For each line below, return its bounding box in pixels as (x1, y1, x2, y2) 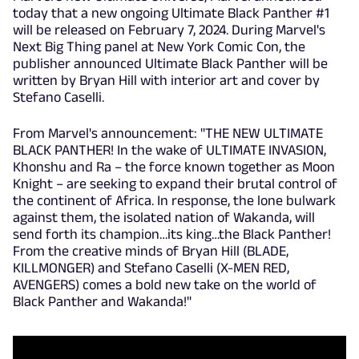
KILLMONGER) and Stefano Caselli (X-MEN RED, (13, 260, 289, 276)
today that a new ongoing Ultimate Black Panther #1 (13, 5, 329, 22)
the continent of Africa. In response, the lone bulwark (13, 192, 336, 209)
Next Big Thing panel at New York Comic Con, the (13, 38, 305, 55)
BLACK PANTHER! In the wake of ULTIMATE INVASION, (13, 142, 326, 159)
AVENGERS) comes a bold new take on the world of (13, 276, 317, 293)
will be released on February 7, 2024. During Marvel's (13, 22, 325, 38)
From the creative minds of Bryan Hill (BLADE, (13, 243, 288, 260)
